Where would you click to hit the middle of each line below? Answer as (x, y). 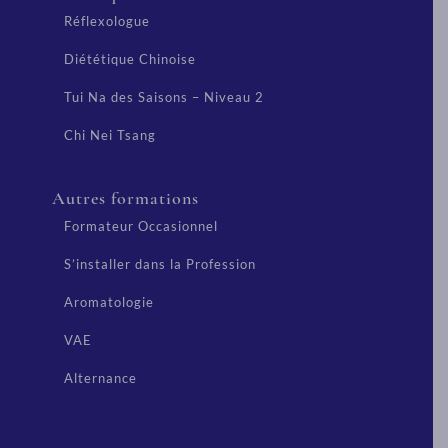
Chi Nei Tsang (110, 135)
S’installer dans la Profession (160, 264)
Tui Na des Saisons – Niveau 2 (164, 97)
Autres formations (125, 198)
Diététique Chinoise (130, 59)
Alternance (100, 378)
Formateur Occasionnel (141, 226)
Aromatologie (109, 302)
